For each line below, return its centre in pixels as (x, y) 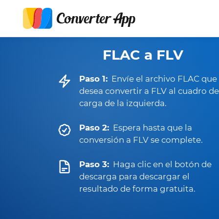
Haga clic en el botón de (162, 164)
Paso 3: (94, 164)
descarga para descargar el (134, 176)
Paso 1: (93, 79)
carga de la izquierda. (123, 103)
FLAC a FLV (143, 55)
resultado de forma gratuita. (137, 189)
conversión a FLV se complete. (141, 140)
